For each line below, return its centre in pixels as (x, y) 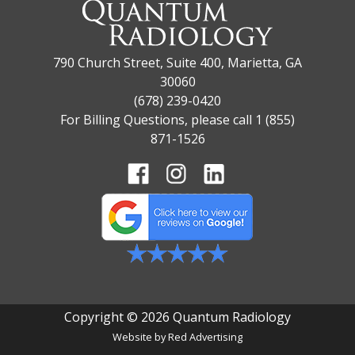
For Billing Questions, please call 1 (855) (177, 120)
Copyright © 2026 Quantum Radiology (177, 317)
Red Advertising (205, 337)
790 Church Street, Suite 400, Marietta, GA (177, 63)
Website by (140, 337)
